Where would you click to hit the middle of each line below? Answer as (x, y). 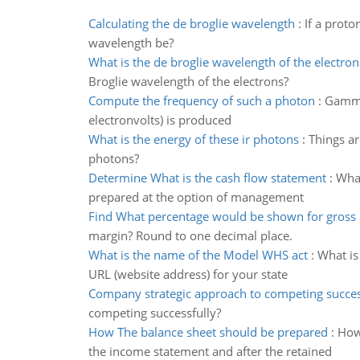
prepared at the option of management (196, 197)
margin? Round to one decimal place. (190, 235)
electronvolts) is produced (160, 120)
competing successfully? (154, 313)
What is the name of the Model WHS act (198, 255)
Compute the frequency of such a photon (201, 100)
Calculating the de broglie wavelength (191, 23)
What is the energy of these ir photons (193, 139)
